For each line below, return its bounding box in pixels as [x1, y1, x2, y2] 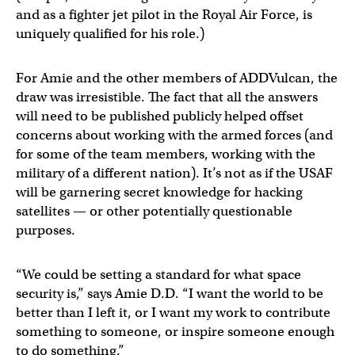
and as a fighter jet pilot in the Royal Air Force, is [16, 6, 312, 23]
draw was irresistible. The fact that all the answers [16, 89, 318, 105]
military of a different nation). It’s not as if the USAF [16, 165, 333, 181]
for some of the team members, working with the [16, 146, 315, 162]
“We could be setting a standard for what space [16, 266, 301, 283]
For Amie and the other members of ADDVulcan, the [16, 70, 338, 86]
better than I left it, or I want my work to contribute [16, 304, 330, 321]
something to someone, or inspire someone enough [16, 323, 334, 340]
